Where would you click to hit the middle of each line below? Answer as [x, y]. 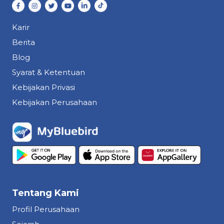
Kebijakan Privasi [43, 87]
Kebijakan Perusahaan [54, 102]
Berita [23, 42]
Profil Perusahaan [46, 209]
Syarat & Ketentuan [48, 72]
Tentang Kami [45, 193]
